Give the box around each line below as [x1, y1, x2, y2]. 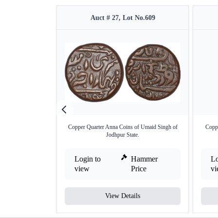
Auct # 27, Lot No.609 [90, 14, 155, 22]
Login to [74, 155, 101, 163]
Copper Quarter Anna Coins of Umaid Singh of [68, 124, 178, 131]
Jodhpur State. [106, 131, 139, 139]
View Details [105, 192, 140, 200]
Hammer [131, 155, 158, 163]
